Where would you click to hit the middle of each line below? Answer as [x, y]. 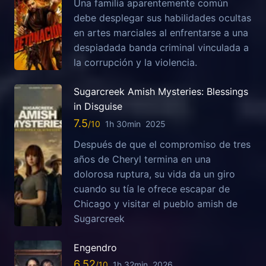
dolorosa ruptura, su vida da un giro [154, 174]
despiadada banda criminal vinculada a [161, 48]
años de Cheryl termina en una [142, 159]
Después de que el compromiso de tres [162, 144]
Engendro [95, 247]
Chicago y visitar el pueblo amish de [156, 203]
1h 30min [123, 123]
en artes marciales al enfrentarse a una [161, 33]
